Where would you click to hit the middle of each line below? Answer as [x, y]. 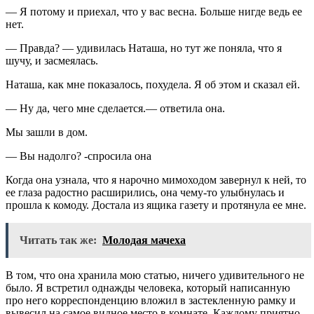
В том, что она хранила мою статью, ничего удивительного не [155, 275]
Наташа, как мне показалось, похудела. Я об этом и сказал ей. [153, 84]
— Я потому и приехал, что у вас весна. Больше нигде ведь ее [154, 11]
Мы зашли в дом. [47, 132]
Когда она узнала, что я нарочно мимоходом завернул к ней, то [156, 179]
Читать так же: [58, 240]
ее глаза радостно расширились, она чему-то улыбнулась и [145, 192]
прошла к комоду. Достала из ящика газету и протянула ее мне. [156, 205]
